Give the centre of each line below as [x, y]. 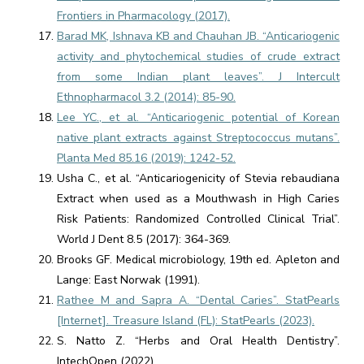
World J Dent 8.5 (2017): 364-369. [144, 239]
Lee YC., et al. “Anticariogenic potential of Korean [198, 117]
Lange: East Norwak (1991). [128, 280]
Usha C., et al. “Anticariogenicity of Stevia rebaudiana [198, 178]
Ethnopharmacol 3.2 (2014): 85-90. [146, 97]
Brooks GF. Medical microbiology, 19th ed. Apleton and [198, 260]
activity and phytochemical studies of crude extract [198, 56]
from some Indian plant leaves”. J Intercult [198, 77]
